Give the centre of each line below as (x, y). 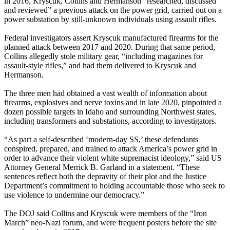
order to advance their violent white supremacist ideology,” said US (113, 158)
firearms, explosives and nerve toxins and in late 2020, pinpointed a (113, 103)
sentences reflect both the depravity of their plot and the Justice (105, 177)
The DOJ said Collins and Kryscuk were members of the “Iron (106, 214)
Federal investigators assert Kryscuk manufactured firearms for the (111, 38)
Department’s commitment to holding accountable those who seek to (114, 186)
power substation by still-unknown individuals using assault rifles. (110, 20)
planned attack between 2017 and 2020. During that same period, (110, 47)
